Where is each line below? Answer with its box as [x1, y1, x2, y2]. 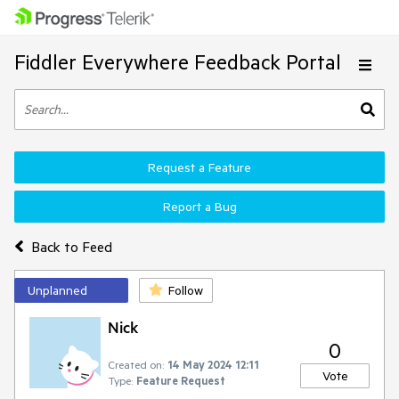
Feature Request [136, 373, 225, 387]
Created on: [108, 357, 164, 371]
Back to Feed [30, 237, 112, 256]
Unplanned [28, 282, 87, 298]
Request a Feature [148, 159, 251, 175]
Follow [168, 282, 203, 298]
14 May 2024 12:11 [167, 357, 259, 371]
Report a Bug [162, 199, 237, 215]
